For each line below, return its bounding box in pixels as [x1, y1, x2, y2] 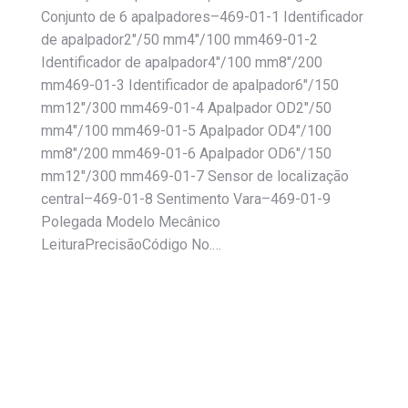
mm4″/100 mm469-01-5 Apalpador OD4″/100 [41, 121, 331, 139]
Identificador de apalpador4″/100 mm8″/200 [41, 53, 322, 71]
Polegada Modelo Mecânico [41, 212, 220, 230]
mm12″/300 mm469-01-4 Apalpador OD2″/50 [41, 98, 331, 117]
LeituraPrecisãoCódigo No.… [41, 235, 221, 253]
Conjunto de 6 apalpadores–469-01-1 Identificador [41, 7, 363, 25]
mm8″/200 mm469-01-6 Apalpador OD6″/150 [41, 144, 331, 162]
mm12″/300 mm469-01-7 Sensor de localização [41, 167, 349, 185]
